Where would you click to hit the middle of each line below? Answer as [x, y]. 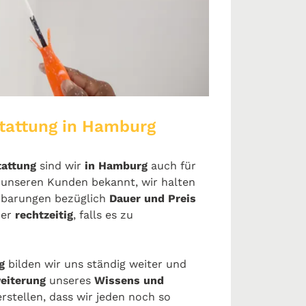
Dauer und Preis [153, 198]
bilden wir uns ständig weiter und [96, 264]
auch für [172, 165]
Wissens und [129, 280]
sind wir [59, 165]
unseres [70, 280]
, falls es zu [103, 214]
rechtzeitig [44, 214]
